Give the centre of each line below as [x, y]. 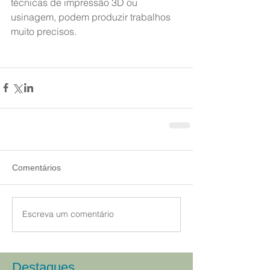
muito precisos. [44, 31]
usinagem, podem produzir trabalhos [92, 17]
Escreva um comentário [68, 214]
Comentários [36, 167]
